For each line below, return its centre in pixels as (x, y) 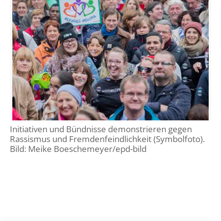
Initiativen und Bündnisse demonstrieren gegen (101, 129)
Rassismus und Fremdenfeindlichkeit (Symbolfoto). (107, 139)
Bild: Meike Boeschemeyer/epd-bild (78, 149)
